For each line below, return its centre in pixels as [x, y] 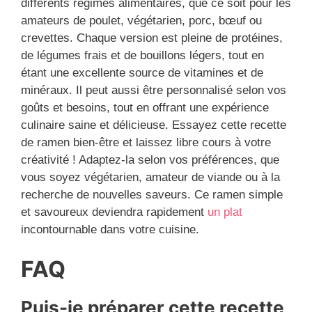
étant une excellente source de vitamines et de [142, 73]
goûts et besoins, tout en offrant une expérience [145, 108]
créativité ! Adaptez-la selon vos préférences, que [150, 160]
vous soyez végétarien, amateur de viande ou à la [150, 178]
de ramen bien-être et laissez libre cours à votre [146, 143]
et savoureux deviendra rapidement [112, 212]
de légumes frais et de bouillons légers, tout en [142, 56]
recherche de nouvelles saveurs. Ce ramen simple [152, 195]
